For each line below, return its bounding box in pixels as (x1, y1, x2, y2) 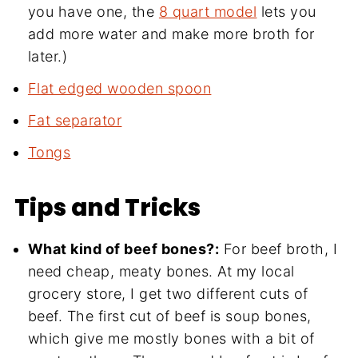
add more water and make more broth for (27, 25, 315, 42)
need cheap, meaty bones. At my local (27, 262, 295, 280)
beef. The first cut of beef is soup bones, (27, 307, 312, 324)
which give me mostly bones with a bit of (27, 329, 315, 347)
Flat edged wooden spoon (27, 79, 212, 97)
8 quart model (158, 2, 257, 20)
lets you (257, 2, 316, 20)
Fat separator (27, 111, 122, 129)
